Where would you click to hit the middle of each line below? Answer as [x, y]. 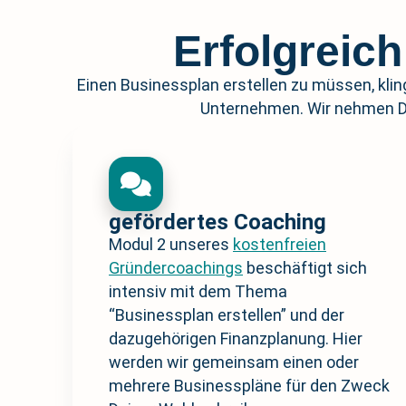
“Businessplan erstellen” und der [227, 315]
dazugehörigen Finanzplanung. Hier [236, 339]
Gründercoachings [176, 268]
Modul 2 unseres [171, 245]
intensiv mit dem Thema [198, 292]
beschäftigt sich [305, 268]
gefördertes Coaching [217, 222]
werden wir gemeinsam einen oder [234, 362]
